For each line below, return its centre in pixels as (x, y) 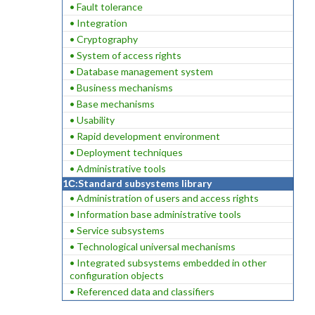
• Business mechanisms (121, 88)
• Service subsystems (117, 230)
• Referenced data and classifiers (142, 291)
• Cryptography (103, 39)
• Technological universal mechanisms (152, 246)
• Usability (92, 120)
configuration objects (116, 275)
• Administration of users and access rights (164, 198)
